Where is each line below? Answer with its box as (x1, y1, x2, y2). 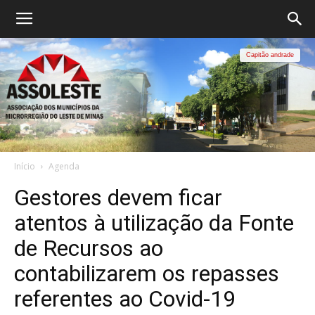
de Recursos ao (14, 235, 163, 262)
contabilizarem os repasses (14, 260, 279, 287)
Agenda (49, 160, 79, 172)
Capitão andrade (246, 51, 294, 58)
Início (14, 160, 35, 172)
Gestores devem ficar (14, 184, 222, 211)
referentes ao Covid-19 (14, 285, 236, 312)
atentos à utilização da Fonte (14, 210, 294, 236)
